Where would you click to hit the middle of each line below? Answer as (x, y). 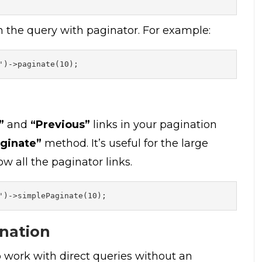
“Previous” (60, 124)
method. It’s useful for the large (125, 143)
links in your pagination (154, 124)
